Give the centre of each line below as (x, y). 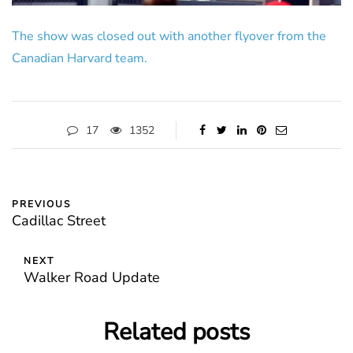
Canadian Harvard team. (80, 59)
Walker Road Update (92, 278)
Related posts (176, 333)
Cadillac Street (59, 221)
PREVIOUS (41, 204)
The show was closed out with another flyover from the (169, 37)
